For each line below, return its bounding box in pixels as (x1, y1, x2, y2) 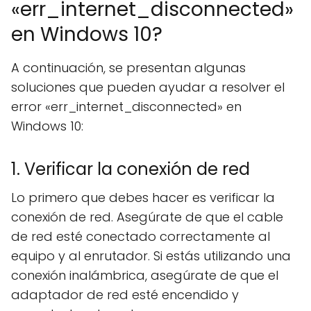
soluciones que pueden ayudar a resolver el (11, 78, 285, 96)
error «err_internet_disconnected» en (11, 98, 242, 115)
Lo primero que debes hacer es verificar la (11, 189, 275, 206)
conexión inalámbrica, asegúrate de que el (11, 267, 278, 284)
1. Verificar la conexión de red (11, 158, 250, 180)
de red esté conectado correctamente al (11, 228, 270, 245)
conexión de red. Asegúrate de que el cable (11, 208, 283, 226)
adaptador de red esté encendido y (11, 286, 239, 303)
